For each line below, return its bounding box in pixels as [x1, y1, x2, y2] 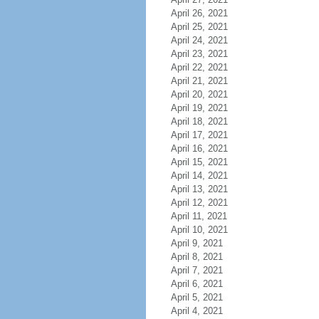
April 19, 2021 [170, 103, 228, 113]
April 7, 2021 [170, 265, 223, 276]
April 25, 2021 [170, 21, 228, 32]
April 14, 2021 [170, 170, 228, 181]
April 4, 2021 [170, 305, 223, 316]
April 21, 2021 [170, 75, 228, 86]
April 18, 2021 [170, 116, 228, 127]
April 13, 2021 [170, 184, 228, 194]
